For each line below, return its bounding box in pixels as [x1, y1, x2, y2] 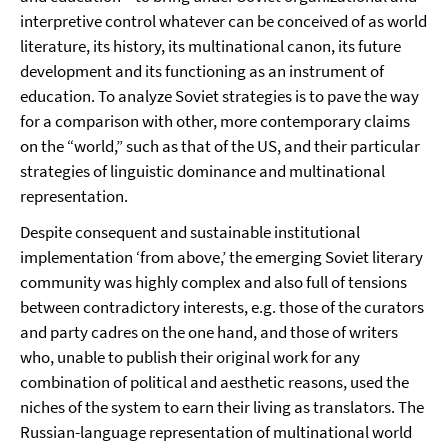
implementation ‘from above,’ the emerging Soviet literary [20, 246, 423, 268]
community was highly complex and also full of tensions [20, 271, 407, 293]
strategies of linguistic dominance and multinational [20, 160, 385, 182]
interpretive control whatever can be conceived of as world [20, 10, 427, 32]
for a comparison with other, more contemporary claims [20, 110, 410, 132]
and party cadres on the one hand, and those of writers [20, 321, 398, 343]
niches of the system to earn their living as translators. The [20, 396, 424, 418]
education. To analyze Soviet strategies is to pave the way [20, 85, 419, 107]
